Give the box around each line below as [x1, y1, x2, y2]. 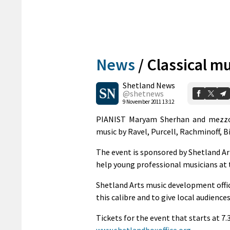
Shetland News [123, 80, 175, 90]
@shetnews [123, 88, 164, 99]
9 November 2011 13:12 [123, 98, 174, 105]
